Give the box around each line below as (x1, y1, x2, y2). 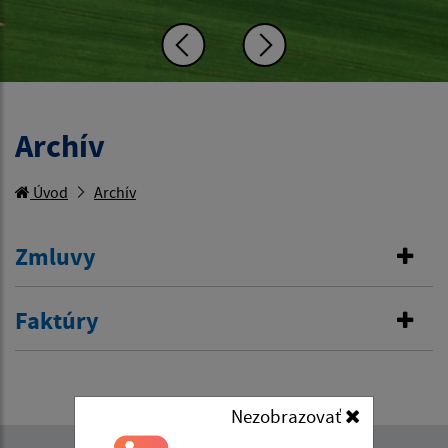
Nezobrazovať (231, 403, 345, 428)
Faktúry (15, 305, 99, 337)
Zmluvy (15, 241, 96, 273)
